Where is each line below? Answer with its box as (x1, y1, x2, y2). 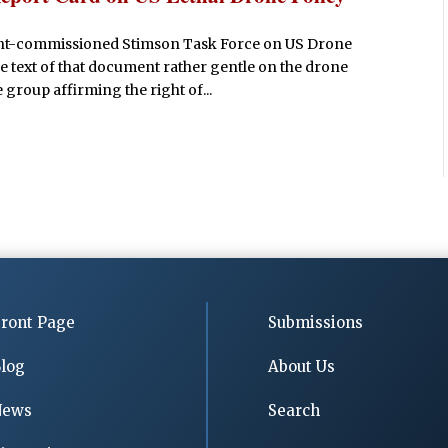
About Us (268, 356, 336, 376)
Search (268, 400, 321, 420)
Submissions (268, 312, 364, 332)
